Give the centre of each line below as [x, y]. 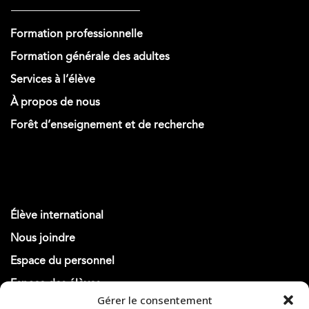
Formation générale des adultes [90, 58]
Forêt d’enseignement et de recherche [107, 126]
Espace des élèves [55, 285]
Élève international [57, 216]
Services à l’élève [52, 80]
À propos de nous [55, 103]
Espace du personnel [62, 262]
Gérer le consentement [154, 300]
